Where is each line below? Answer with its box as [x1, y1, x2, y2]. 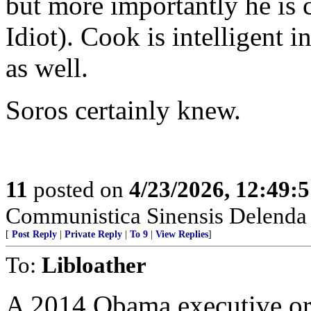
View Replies [155, 229, 208, 239]
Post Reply [12, 229, 57, 239]
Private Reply [65, 229, 122, 239]
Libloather [42, 252, 146, 278]
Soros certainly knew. [6, 95, 241, 125]
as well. [6, 53, 88, 83]
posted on [28, 176, 129, 202]
